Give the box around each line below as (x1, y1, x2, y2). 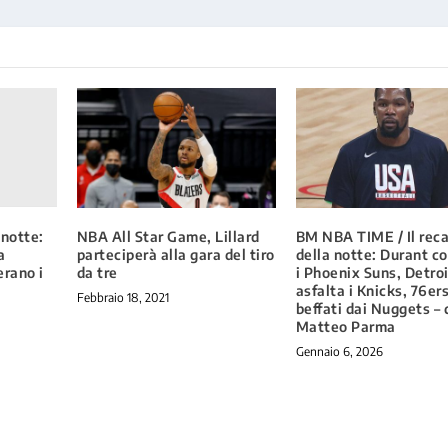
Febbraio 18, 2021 (76, 289, 169, 305)
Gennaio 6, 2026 (295, 343, 383, 359)
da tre (76, 263, 118, 281)
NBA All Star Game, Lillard (76, 227, 260, 245)
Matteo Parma (295, 317, 396, 335)
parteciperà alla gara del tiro (76, 245, 275, 263)
